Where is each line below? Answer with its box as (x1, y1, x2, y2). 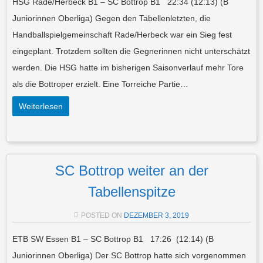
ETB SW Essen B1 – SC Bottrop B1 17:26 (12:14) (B (12, 234, 214, 244)
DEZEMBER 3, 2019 (124, 211, 189, 220)
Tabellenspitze (87, 183, 176, 200)
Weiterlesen (19, 101, 63, 111)
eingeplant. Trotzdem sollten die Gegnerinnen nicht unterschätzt (12, 46, 250, 56)
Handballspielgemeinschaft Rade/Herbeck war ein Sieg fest (12, 29, 232, 39)
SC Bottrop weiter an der (55, 162, 208, 178)
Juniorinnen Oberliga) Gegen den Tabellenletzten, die (12, 13, 211, 23)
